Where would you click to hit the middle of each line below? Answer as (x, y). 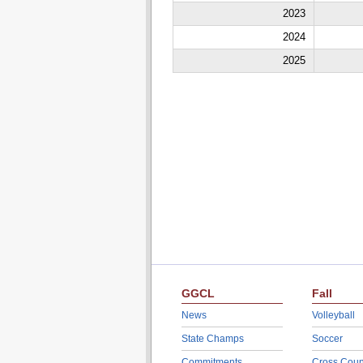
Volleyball (333, 315)
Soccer (327, 339)
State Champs (212, 339)
